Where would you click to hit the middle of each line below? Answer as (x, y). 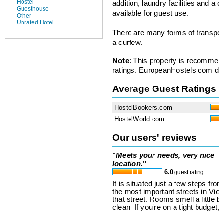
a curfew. (128, 43)
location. (128, 163)
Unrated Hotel (35, 23)
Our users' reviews (154, 137)
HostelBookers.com (143, 107)
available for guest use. (151, 13)
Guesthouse (33, 9)
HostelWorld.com (140, 119)
